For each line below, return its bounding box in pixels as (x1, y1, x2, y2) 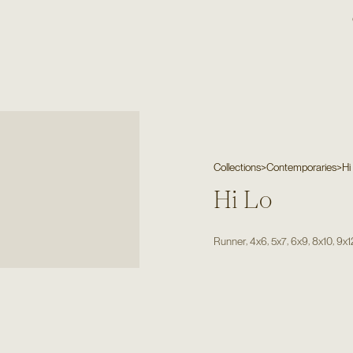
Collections (214, 161, 262, 174)
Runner (214, 234, 247, 247)
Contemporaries (266, 161, 337, 174)
